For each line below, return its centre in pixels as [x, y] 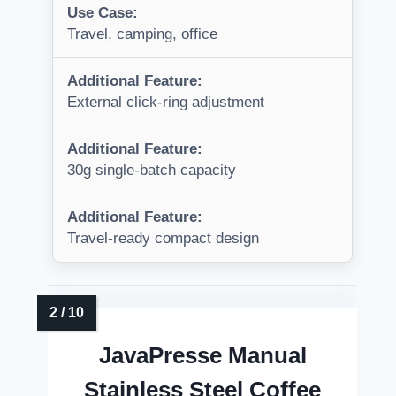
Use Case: [103, 13]
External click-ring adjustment [166, 103]
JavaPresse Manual [202, 356]
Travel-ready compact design [163, 239]
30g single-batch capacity [152, 171]
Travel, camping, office [142, 34]
